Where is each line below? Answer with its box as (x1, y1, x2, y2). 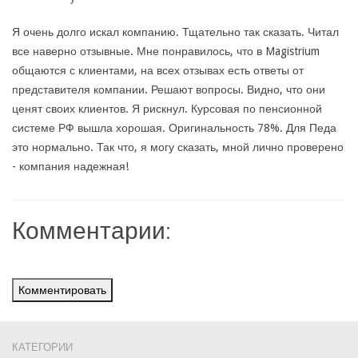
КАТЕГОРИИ (12, 340, 73, 353)
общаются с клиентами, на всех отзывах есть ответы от (12, 64, 304, 77)
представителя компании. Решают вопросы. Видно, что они (12, 83, 325, 96)
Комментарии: (12, 215, 171, 244)
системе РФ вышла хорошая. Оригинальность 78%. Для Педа (12, 121, 336, 134)
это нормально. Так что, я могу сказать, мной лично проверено (12, 141, 344, 153)
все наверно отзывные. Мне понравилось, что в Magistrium (12, 45, 320, 58)
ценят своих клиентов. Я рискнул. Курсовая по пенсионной (12, 102, 322, 115)
